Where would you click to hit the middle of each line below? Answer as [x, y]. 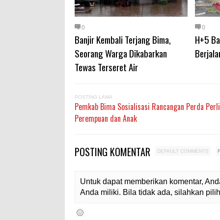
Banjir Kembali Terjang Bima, [123, 39]
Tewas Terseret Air [106, 67]
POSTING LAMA [94, 97]
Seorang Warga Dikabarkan [121, 53]
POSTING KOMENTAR [114, 152]
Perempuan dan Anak [106, 118]
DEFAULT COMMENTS [183, 151]
